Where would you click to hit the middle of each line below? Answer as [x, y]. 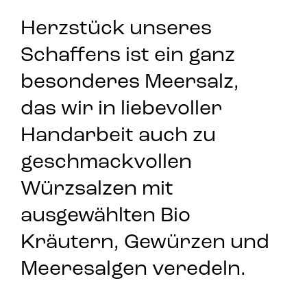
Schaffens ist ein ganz [127, 56]
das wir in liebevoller [121, 109]
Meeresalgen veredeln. [133, 270]
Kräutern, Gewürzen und [145, 243]
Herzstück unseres [116, 29]
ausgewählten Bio [105, 216]
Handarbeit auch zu [118, 136]
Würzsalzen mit [97, 189]
